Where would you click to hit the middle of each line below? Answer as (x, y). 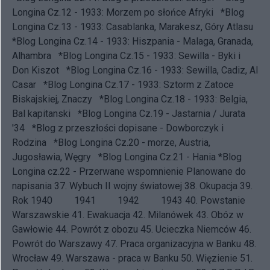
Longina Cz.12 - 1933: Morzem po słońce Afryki (113, 12)
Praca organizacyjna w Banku (181, 243)
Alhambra (32, 55)
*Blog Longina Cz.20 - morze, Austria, (132, 142)
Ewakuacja (108, 215)
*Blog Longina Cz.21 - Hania (157, 157)
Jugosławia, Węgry (52, 157)
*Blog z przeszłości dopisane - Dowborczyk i (128, 128)
